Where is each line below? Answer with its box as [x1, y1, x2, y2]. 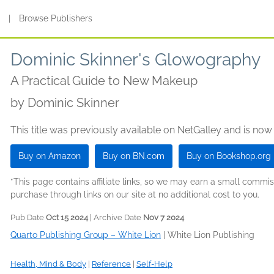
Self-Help [136, 259, 172, 268]
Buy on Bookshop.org [187, 151, 271, 161]
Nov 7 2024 [143, 213, 184, 222]
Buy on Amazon [18, 151, 81, 161]
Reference [92, 259, 131, 268]
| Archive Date [88, 213, 143, 222]
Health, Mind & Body [10, 259, 86, 268]
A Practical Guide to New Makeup [10, 73, 198, 88]
